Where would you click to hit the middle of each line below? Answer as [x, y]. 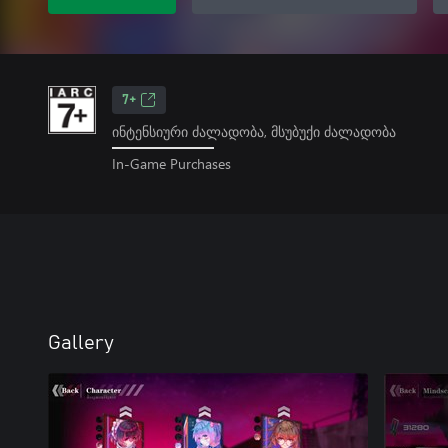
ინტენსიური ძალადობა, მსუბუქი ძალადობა [254, 131]
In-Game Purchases [171, 163]
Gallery [81, 342]
